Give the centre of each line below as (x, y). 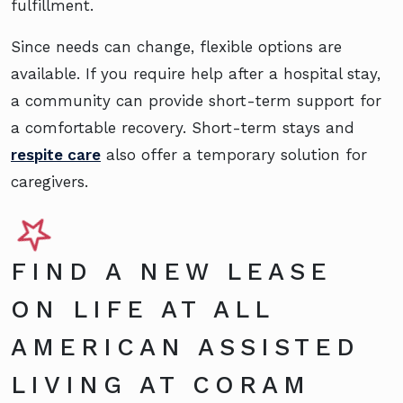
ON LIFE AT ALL (142, 310)
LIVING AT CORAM (161, 385)
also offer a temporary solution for (234, 155)
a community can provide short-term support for (196, 101)
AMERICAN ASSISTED (185, 348)
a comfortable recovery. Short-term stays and (183, 128)
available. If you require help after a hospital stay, (196, 74)
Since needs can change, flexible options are (176, 47)
